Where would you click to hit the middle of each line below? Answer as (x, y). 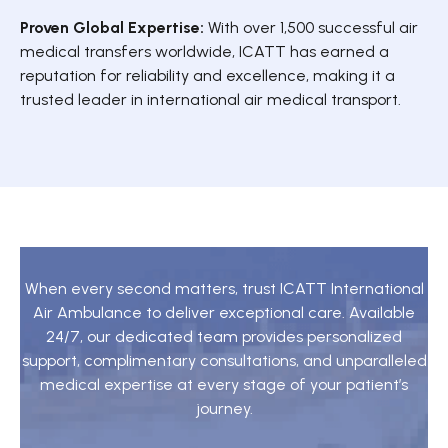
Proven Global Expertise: (112, 28)
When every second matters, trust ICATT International (224, 288)
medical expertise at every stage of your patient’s (224, 384)
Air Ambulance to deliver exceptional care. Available (224, 312)
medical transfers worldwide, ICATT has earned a (204, 52)
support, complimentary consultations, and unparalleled (224, 360)
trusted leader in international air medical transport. (210, 100)
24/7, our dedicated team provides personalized (224, 336)
